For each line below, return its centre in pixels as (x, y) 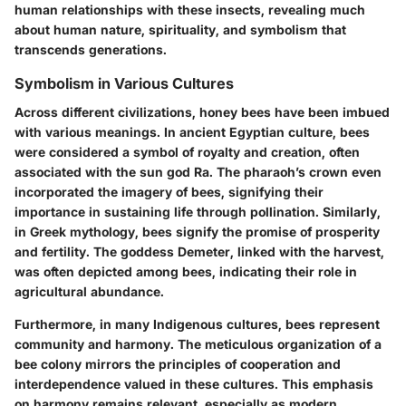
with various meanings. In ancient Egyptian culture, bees (192, 131)
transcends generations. (91, 49)
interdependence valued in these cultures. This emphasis (194, 383)
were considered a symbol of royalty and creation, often (187, 151)
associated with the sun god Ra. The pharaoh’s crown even (198, 171)
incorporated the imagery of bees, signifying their (169, 191)
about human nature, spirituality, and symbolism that (180, 29)
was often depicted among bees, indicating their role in (186, 271)
